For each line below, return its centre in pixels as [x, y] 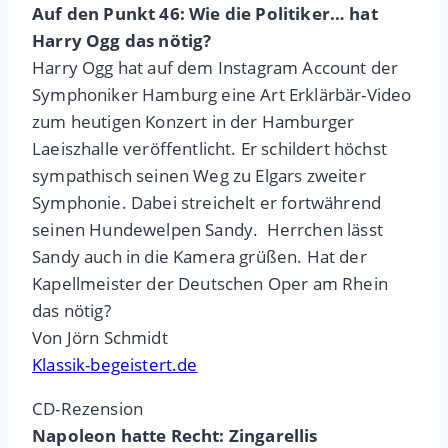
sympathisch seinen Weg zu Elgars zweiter [199, 176]
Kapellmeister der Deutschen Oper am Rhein [210, 284]
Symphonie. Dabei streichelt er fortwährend [207, 203]
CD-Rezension [88, 409]
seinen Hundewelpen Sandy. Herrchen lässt [207, 230]
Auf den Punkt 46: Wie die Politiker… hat [205, 14]
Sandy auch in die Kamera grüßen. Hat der [199, 257]
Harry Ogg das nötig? [122, 41]
